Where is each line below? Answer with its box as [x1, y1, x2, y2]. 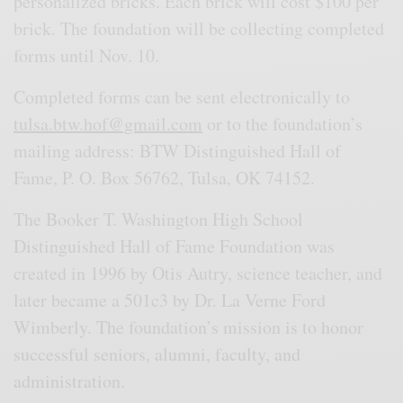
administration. [13, 369, 132, 394]
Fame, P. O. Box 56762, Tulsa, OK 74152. [13, 166, 322, 191]
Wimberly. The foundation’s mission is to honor [13, 315, 364, 340]
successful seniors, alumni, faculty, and [13, 342, 301, 367]
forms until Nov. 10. [13, 43, 166, 68]
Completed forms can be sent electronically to [13, 85, 351, 110]
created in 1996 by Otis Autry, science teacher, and [13, 261, 383, 286]
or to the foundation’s [202, 112, 363, 137]
